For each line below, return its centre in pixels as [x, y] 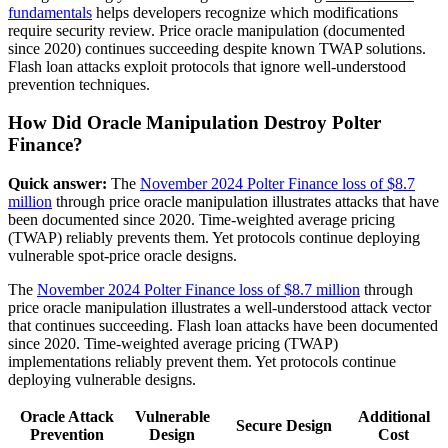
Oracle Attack [66, 417]
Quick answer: [57, 184]
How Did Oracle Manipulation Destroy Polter [194, 123]
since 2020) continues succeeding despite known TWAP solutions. [217, 48]
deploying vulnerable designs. [102, 380]
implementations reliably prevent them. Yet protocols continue [202, 362]
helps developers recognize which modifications [245, 12]
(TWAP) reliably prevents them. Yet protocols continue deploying [214, 238]
